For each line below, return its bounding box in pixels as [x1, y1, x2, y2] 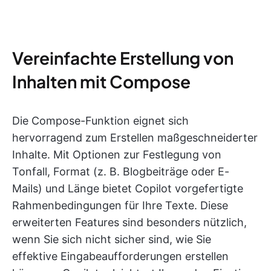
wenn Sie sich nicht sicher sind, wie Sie [12, 233, 211, 246]
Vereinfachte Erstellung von [12, 47, 233, 68]
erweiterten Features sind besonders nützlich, [12, 216, 247, 229]
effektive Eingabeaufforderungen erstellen [12, 250, 229, 263]
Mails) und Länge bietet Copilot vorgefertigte [12, 182, 243, 195]
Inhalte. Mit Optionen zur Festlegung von [12, 148, 221, 161]
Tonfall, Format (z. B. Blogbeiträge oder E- [12, 165, 229, 178]
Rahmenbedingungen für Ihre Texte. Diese [12, 199, 228, 212]
